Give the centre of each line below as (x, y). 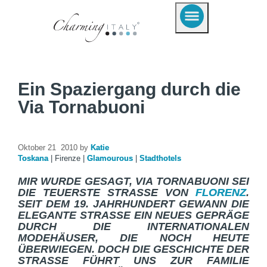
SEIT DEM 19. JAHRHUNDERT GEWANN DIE (133, 204)
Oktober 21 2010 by (54, 148)
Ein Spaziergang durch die (129, 89)
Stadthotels (160, 158)
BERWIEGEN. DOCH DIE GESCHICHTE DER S (133, 249)
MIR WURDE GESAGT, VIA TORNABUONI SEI (133, 181)
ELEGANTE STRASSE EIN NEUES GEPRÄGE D (133, 215)
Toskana (34, 158)
